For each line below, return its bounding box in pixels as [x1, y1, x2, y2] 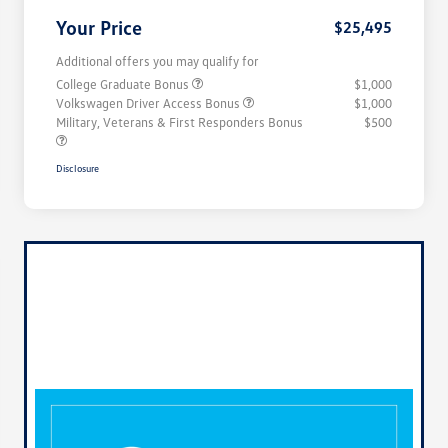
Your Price [56, 15, 142, 40]
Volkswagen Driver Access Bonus [56, 95, 243, 112]
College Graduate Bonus [56, 76, 192, 93]
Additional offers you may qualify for [56, 53, 259, 70]
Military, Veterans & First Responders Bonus [56, 114, 303, 131]
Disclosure [56, 162, 99, 175]
